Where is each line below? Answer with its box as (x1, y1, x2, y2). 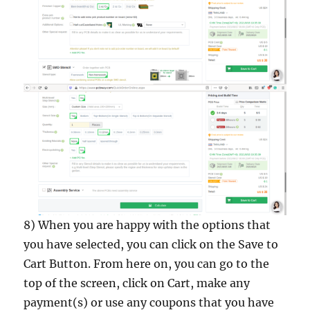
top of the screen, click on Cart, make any (24, 275, 250, 290)
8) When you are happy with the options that (24, 217, 271, 232)
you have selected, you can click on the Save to (24, 237, 279, 251)
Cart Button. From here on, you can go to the (24, 256, 270, 271)
